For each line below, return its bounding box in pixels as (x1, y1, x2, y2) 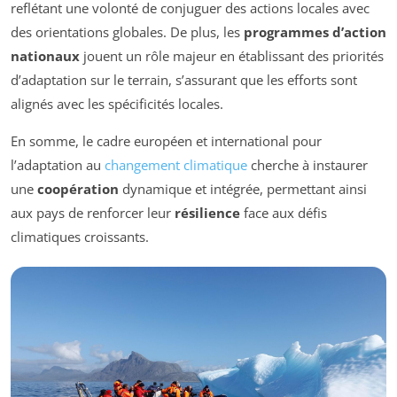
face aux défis (240, 203, 327, 222)
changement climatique (105, 155, 247, 174)
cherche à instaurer (247, 155, 368, 174)
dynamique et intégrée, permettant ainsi (119, 179, 367, 198)
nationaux (11, 46, 80, 65)
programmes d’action (244, 22, 386, 41)
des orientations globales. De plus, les (11, 22, 244, 41)
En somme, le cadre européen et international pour (11, 131, 322, 150)
